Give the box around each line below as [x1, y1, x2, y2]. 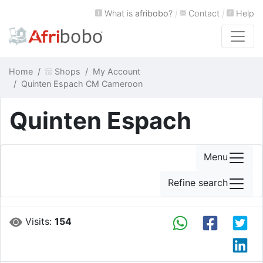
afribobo [134, 8, 168, 18]
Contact [186, 8, 220, 18]
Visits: [22, 215, 55, 227]
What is [102, 8, 135, 18]
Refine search [168, 177, 228, 189]
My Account [92, 66, 140, 76]
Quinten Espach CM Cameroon [21, 79, 143, 89]
